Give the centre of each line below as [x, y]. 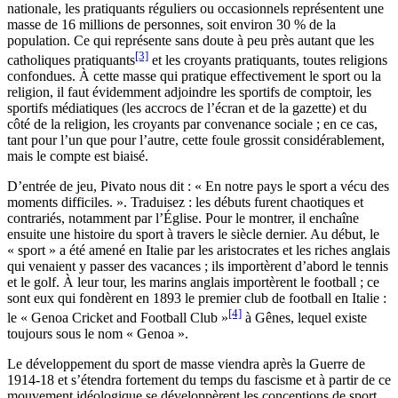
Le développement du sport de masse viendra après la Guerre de [186, 364]
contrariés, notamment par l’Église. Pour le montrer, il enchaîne [183, 219]
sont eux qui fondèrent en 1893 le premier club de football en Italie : [197, 298]
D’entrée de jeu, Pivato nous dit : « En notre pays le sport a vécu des [198, 187]
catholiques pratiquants [71, 60]
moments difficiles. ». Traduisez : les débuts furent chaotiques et [185, 203]
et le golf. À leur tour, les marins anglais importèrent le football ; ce [193, 283]
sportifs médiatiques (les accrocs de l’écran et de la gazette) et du [187, 108]
